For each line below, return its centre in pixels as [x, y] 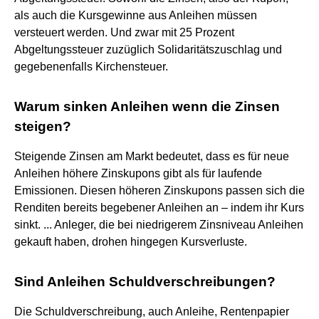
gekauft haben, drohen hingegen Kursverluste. [131, 241]
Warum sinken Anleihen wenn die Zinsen [147, 106]
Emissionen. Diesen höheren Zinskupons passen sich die [159, 190]
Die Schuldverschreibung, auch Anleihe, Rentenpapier [152, 311]
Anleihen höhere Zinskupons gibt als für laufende [138, 173]
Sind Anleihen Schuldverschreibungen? [145, 281]
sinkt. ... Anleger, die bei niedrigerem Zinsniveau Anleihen [159, 224]
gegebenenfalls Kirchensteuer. [91, 66]
